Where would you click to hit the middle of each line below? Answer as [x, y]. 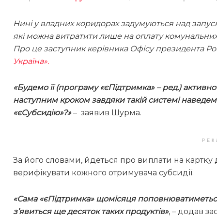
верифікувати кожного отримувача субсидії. [103, 173]
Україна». [31, 62]
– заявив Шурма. [106, 113]
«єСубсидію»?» [42, 113]
